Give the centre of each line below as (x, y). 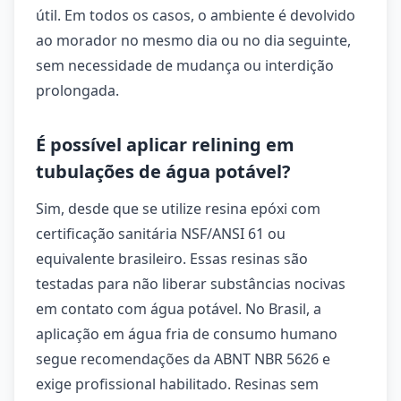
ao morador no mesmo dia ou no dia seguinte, (193, 40)
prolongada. (77, 90)
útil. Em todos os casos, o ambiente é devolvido (196, 15)
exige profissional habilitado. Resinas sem (177, 384)
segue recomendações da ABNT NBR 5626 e (183, 359)
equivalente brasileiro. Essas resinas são (172, 259)
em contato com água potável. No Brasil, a (179, 309)
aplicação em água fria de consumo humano (187, 334)
